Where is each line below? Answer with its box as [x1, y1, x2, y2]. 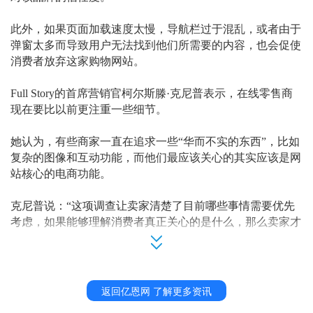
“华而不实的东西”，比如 [178, 136, 300, 148]
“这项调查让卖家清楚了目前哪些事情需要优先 [66, 200, 295, 212]
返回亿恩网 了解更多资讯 [101, 284, 212, 298]
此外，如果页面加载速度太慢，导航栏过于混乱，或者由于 [10, 23, 301, 36]
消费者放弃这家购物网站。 [10, 55, 145, 68]
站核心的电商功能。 [10, 168, 111, 180]
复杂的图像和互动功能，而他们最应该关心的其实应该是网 [10, 152, 301, 164]
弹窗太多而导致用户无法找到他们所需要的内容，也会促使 [10, 39, 301, 52]
